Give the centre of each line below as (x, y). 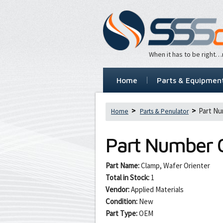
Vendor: (117, 189)
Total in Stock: (127, 177)
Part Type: (121, 213)
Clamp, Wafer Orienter (175, 165)
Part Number (162, 145)
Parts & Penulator (164, 111)
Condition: (121, 201)
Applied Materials (157, 189)
